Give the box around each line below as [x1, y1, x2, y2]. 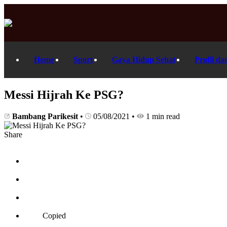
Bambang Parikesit [10, 111, 80, 121]
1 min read [144, 111, 180, 121]
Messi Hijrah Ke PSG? [4, 88, 124, 101]
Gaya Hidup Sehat [112, 55, 175, 64]
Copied [43, 211, 66, 220]
